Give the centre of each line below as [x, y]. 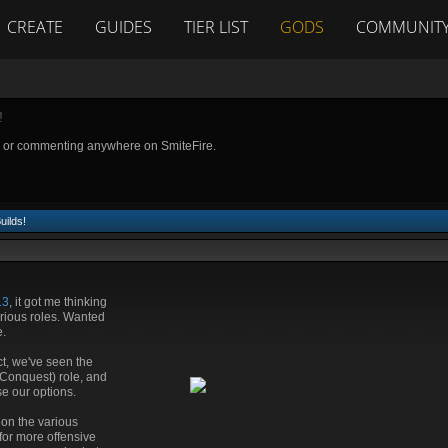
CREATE [35, 27]
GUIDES [123, 27]
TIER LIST [216, 27]
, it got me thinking [58, 302]
